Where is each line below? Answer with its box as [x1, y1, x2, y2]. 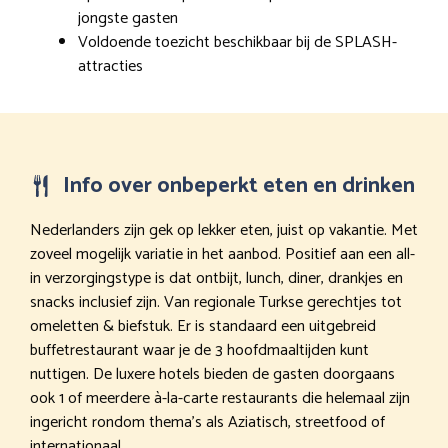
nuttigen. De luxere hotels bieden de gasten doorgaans [30, 361, 395, 389]
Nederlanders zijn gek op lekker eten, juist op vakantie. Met [30, 217, 418, 245]
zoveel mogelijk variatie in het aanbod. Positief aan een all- [30, 241, 415, 269]
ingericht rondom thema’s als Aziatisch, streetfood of [30, 409, 385, 437]
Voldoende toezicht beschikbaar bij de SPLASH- [78, 29, 397, 57]
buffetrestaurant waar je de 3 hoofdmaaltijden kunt [30, 337, 369, 365]
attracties [78, 53, 143, 81]
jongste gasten [78, 5, 178, 33]
